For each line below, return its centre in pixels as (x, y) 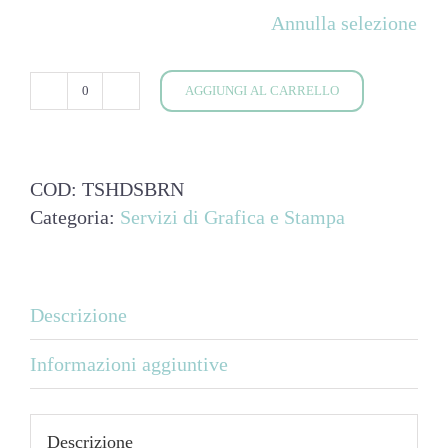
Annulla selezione (344, 22)
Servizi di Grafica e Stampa (232, 216)
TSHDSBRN (133, 188)
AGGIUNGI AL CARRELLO (262, 90)
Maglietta (123, 103)
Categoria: (75, 216)
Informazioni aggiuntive (129, 363)
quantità (116, 159)
